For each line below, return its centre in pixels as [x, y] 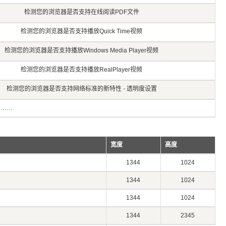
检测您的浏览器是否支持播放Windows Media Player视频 [81, 50]
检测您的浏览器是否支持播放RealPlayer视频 [81, 70]
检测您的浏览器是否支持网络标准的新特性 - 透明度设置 [81, 89]
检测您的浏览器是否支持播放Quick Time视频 [81, 31]
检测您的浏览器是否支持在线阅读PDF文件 [81, 12]
